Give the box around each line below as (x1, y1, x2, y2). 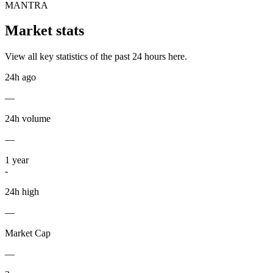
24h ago (5, 72, 36, 83)
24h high (5, 186, 39, 197)
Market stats (5, 23, 84, 39)
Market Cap (5, 228, 51, 239)
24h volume (5, 113, 51, 124)
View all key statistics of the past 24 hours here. (5, 51, 187, 62)
